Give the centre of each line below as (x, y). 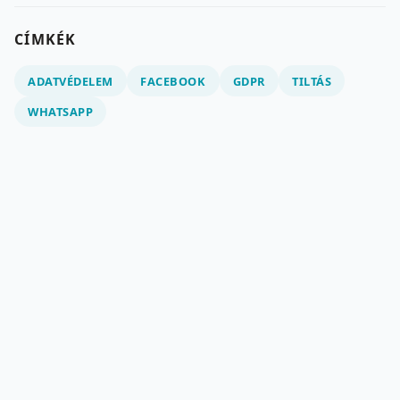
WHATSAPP (61, 111)
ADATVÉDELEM (71, 81)
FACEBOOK (173, 81)
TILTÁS (312, 81)
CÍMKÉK (46, 40)
